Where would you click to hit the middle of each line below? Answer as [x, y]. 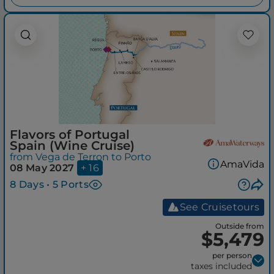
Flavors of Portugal [70, 134]
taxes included [221, 266]
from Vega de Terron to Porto [80, 157]
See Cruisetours [219, 207]
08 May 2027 [42, 168]
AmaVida [242, 164]
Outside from [240, 226]
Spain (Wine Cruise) [72, 145]
